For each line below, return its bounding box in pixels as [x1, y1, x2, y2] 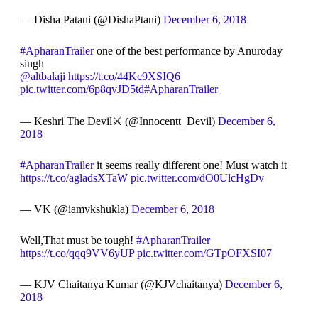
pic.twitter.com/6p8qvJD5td [19, 83, 144, 96]
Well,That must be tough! [19, 234, 136, 247]
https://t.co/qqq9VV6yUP [19, 247, 134, 260]
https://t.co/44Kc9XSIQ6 [67, 70, 180, 83]
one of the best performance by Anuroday [93, 45, 283, 57]
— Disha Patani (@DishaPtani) [19, 13, 163, 26]
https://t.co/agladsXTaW [19, 172, 128, 185]
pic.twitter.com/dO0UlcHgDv [130, 172, 264, 185]
